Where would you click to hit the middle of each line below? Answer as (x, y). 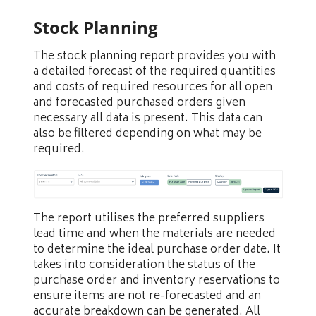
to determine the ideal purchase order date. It (157, 249)
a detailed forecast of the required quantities (154, 72)
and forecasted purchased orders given (139, 103)
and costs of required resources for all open (153, 88)
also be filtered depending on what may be (147, 134)
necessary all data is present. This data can (148, 119)
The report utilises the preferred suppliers (149, 218)
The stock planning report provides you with (154, 57)
